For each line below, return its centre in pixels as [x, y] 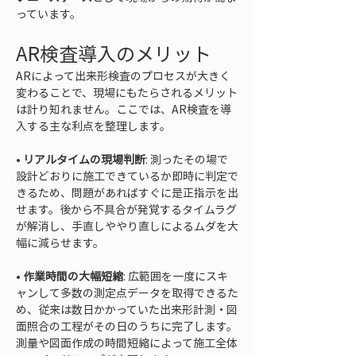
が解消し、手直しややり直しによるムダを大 [127, 226]
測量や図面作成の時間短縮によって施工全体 [127, 342]
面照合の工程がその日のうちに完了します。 [127, 326]
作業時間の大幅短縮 [73, 276]
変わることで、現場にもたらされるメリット [127, 92]
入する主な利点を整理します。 [93, 126]
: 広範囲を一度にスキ [176, 276]
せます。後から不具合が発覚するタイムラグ [126, 209]
